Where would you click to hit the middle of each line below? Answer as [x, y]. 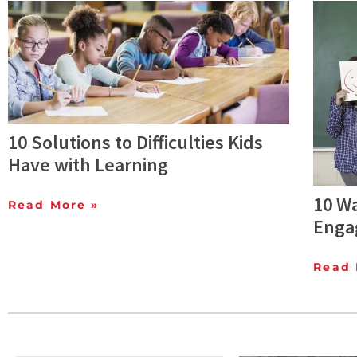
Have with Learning [88, 165]
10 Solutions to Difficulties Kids [135, 143]
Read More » [54, 205]
